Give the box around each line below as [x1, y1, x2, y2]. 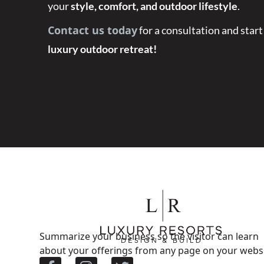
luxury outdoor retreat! [47, 42, 157, 56]
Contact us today [47, 22, 137, 44]
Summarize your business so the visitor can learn [39, 229, 259, 242]
